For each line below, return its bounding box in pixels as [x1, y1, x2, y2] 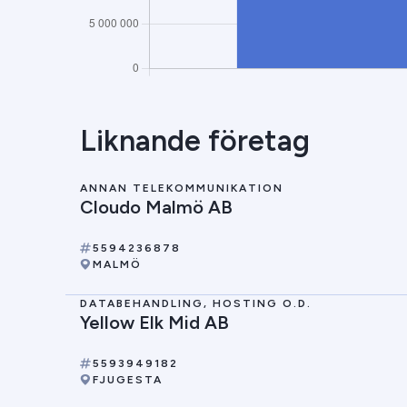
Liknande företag [80, 124, 310, 158]
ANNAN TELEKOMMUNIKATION [80, 182, 283, 194]
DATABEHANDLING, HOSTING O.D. [80, 297, 312, 310]
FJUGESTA [93, 373, 163, 386]
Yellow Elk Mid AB [80, 312, 229, 333]
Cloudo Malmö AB [80, 196, 233, 218]
